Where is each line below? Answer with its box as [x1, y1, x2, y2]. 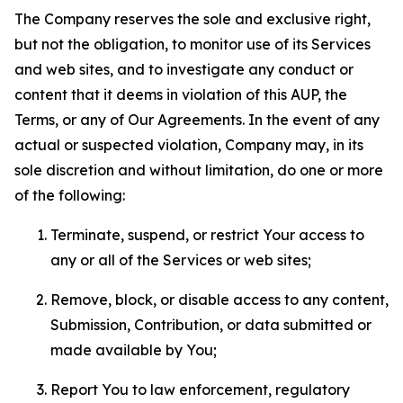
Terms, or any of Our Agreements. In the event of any [14, 111, 380, 129]
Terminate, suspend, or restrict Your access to [50, 226, 364, 244]
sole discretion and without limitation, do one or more [14, 161, 383, 179]
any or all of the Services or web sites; [50, 251, 311, 269]
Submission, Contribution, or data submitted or [50, 316, 372, 334]
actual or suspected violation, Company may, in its [14, 136, 363, 154]
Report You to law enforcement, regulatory [50, 381, 350, 399]
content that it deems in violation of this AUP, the [14, 85, 347, 103]
